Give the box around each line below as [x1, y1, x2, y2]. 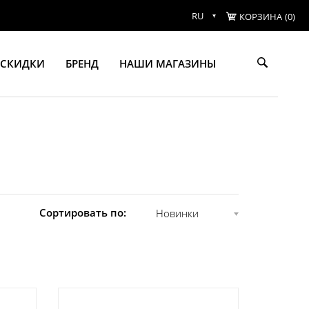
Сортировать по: [39, 206, 126, 220]
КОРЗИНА [239, 10, 282, 23]
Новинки [156, 206, 199, 221]
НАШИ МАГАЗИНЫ [119, 56, 216, 70]
